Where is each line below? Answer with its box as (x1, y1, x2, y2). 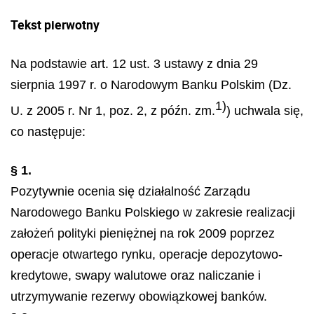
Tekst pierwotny (11, 16, 100, 33)
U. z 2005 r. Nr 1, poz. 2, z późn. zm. (11, 104, 215, 118)
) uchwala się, (226, 104, 303, 118)
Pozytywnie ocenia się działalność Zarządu (11, 184, 250, 198)
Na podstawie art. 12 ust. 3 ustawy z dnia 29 (11, 57, 258, 71)
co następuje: (11, 125, 86, 139)
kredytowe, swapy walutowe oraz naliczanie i (11, 268, 261, 282)
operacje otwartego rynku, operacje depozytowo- (11, 247, 282, 261)
